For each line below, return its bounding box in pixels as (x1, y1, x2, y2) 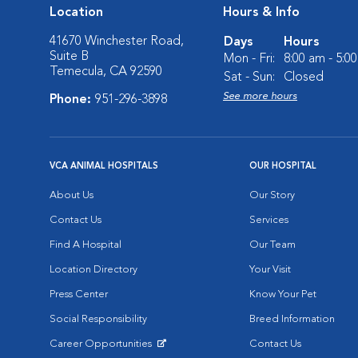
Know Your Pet (249, 289, 316, 300)
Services (249, 215, 288, 225)
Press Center (50, 289, 108, 300)
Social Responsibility (50, 314, 147, 324)
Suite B (50, 50, 89, 63)
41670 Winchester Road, (50, 35, 184, 48)
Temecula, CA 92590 (50, 66, 162, 78)
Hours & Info (223, 6, 300, 19)
